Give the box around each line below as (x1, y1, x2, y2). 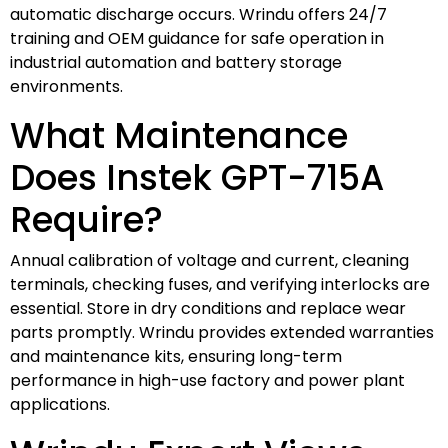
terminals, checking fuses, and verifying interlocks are (10, 272, 430, 296)
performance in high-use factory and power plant (10, 368, 405, 392)
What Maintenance (10, 110, 348, 160)
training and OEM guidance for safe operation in (10, 26, 384, 50)
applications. (10, 392, 110, 416)
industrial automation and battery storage (10, 50, 342, 74)
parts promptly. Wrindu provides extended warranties (10, 320, 434, 344)
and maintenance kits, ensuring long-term (10, 344, 342, 368)
